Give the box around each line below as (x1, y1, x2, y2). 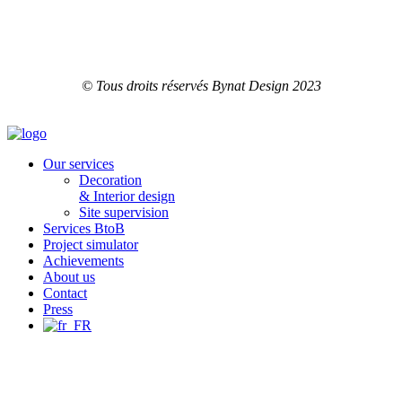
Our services (43, 156, 114, 172)
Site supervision (79, 205, 169, 221)
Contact (43, 285, 87, 301)
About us (43, 269, 95, 285)
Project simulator (43, 237, 138, 253)
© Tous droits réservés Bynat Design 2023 (81, 78, 321, 94)
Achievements (43, 253, 124, 269)
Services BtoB (43, 221, 125, 237)
